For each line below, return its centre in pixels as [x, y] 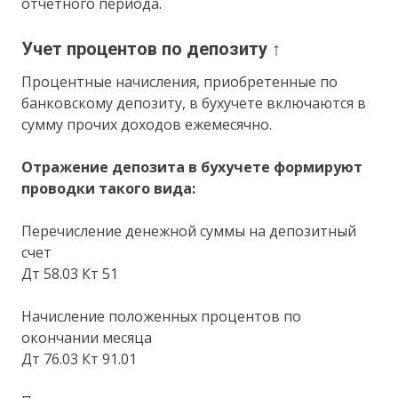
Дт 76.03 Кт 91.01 [80, 358]
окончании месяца [87, 337]
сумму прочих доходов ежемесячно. [147, 124]
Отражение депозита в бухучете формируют [192, 167]
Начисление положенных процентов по [162, 316]
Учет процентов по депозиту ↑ [151, 48]
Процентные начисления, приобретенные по [180, 81]
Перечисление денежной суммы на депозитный [189, 231]
